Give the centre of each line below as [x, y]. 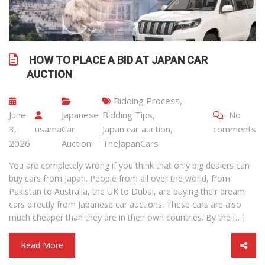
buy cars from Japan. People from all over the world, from [119, 178]
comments [235, 129]
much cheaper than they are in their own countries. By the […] [127, 217]
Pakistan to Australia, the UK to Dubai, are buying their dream [127, 191]
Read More [42, 245]
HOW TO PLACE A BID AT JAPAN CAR [117, 60]
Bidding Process [147, 100]
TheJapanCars [131, 143]
